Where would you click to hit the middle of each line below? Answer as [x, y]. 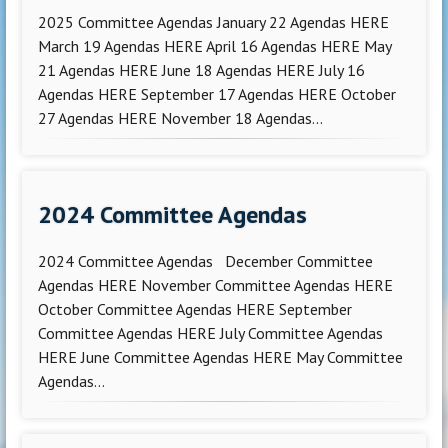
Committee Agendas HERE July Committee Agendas [211, 333]
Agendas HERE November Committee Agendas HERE [216, 285]
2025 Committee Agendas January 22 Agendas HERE [214, 21]
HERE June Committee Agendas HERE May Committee [221, 357]
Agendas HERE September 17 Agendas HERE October [217, 93]
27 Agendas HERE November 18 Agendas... [181, 117]
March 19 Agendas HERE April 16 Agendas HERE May [215, 45]
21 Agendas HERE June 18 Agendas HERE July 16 [202, 69]
